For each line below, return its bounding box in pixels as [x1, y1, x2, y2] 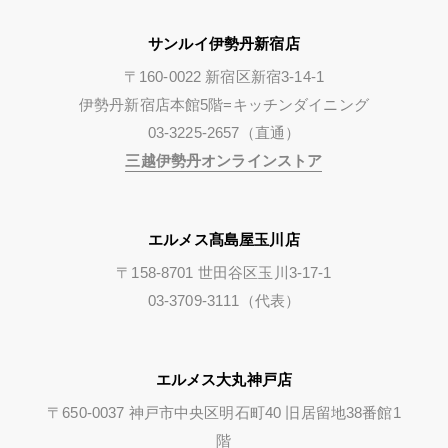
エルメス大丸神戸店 [155, 370, 293, 388]
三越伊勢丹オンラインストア [125, 151, 323, 169]
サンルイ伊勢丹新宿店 [148, 34, 300, 52]
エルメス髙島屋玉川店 [148, 230, 300, 248]
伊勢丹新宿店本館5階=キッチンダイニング [78, 95, 369, 113]
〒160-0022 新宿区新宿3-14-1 [123, 67, 324, 85]
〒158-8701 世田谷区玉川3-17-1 [116, 263, 332, 281]
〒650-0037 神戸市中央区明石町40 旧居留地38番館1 [47, 403, 401, 421]
